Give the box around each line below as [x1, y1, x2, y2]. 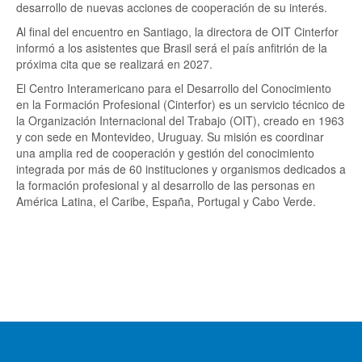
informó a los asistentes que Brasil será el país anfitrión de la [16, 40, 327, 56]
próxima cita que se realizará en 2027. [16, 56, 213, 72]
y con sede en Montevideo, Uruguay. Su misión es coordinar [16, 128, 324, 145]
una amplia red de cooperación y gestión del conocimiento [16, 145, 314, 161]
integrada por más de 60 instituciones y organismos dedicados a [16, 161, 346, 177]
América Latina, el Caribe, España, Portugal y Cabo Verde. [16, 193, 316, 209]
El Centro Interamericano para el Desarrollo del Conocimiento [16, 80, 331, 96]
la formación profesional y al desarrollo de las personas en [16, 177, 315, 193]
